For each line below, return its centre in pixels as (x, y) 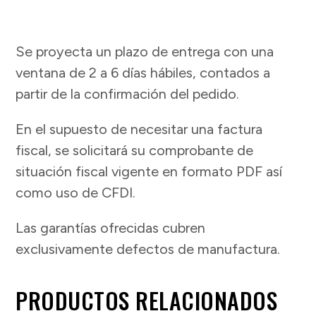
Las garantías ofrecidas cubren (111, 228)
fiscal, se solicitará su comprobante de (135, 151)
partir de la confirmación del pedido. (128, 94)
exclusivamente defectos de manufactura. (148, 249)
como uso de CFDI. (76, 193)
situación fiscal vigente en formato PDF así (149, 172)
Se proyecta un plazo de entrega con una (145, 52)
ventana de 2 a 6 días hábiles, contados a (143, 73)
